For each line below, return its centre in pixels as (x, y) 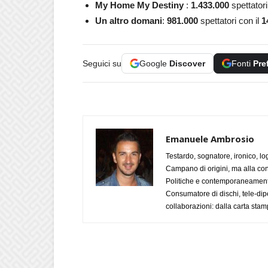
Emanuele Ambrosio (210, 139)
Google (154, 63)
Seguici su (102, 63)
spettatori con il (231, 21)
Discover (187, 63)
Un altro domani (129, 21)
